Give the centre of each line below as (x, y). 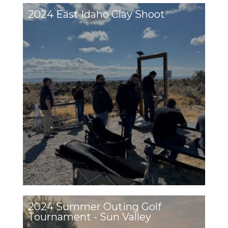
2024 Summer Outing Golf (95, 207)
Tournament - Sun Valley (90, 217)
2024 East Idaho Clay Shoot (96, 14)
